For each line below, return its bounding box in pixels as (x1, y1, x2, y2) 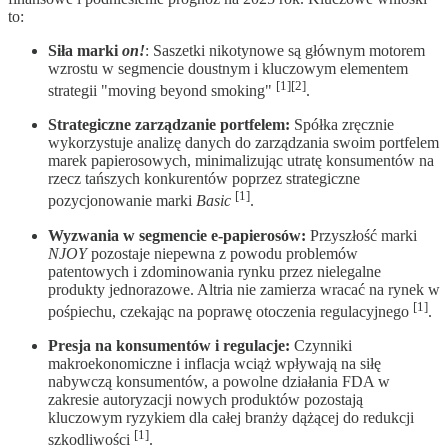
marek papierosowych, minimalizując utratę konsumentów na (48, 152, 434, 170)
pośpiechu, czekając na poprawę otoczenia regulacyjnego (48, 302, 413, 320)
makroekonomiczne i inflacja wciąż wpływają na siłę (48, 354, 381, 372)
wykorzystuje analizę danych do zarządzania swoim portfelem (48, 134, 439, 152)
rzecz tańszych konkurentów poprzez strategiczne (48, 170, 360, 188)
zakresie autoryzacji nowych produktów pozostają (48, 390, 363, 408)
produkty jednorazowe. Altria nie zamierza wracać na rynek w (48, 280, 440, 298)
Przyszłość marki (306, 226, 417, 244)
